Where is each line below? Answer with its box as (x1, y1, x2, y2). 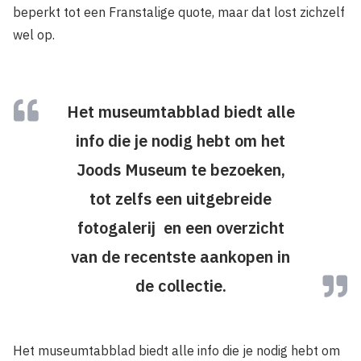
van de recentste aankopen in (71, 246, 290, 268)
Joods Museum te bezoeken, (76, 159, 285, 180)
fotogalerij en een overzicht (77, 217, 284, 239)
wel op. (13, 27, 55, 43)
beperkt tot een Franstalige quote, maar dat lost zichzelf (13, 4, 345, 20)
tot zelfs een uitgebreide (89, 188, 272, 210)
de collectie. (135, 275, 226, 297)
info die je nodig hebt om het (76, 130, 285, 151)
